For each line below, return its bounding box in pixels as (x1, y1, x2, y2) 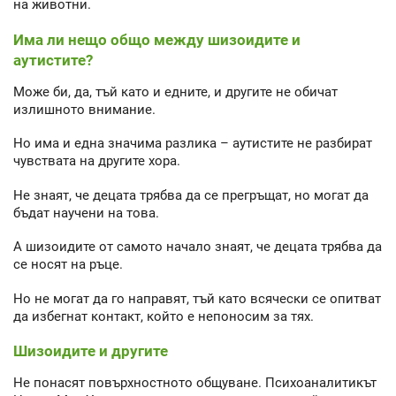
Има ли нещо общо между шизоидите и (13, 30, 301, 49)
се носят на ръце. (13, 256, 123, 273)
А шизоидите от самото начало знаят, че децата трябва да (13, 239, 382, 255)
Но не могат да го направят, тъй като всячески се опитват (13, 290, 381, 307)
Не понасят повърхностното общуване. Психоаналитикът (13, 375, 377, 392)
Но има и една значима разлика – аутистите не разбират (13, 135, 372, 152)
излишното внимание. (13, 101, 156, 118)
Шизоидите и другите (13, 342, 168, 361)
